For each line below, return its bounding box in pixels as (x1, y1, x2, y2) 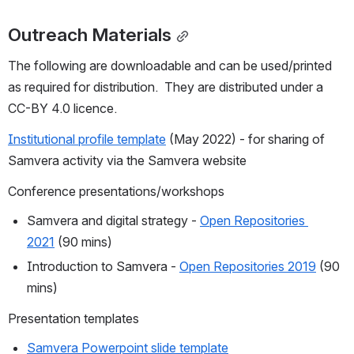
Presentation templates (8, 311, 139, 327)
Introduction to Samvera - (27, 258, 179, 275)
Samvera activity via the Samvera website (8, 153, 247, 169)
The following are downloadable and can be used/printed (8, 58, 332, 74)
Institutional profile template (8, 131, 166, 148)
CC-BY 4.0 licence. (8, 100, 117, 117)
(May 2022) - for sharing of (166, 131, 325, 148)
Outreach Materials (8, 24, 171, 47)
